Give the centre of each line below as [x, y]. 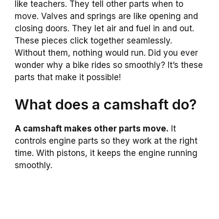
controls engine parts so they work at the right [106, 141]
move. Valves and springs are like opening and [106, 16]
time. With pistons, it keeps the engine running [106, 153]
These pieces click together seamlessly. [93, 41]
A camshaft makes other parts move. [92, 128]
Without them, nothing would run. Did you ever [106, 53]
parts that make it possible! [68, 77]
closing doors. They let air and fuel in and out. [104, 29]
